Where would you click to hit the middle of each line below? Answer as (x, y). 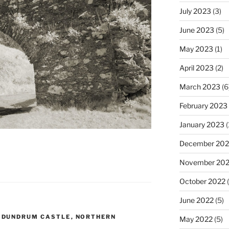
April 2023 (196, 68)
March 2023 (200, 87)
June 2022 (196, 200)
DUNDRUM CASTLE (36, 217)
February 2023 (203, 106)
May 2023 (196, 49)
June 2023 (197, 30)
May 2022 (196, 219)
